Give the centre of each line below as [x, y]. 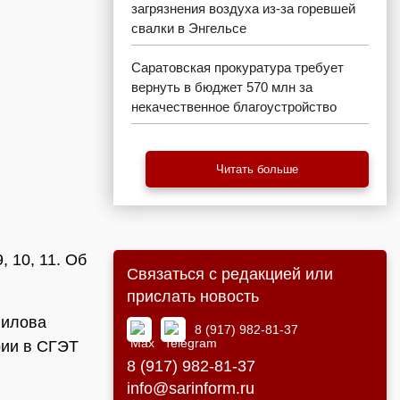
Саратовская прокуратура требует [237, 67]
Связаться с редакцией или [230, 274]
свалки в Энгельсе [189, 28]
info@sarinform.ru [191, 388]
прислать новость [193, 296]
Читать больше [257, 169]
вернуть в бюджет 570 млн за [222, 87]
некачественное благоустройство [234, 107]
